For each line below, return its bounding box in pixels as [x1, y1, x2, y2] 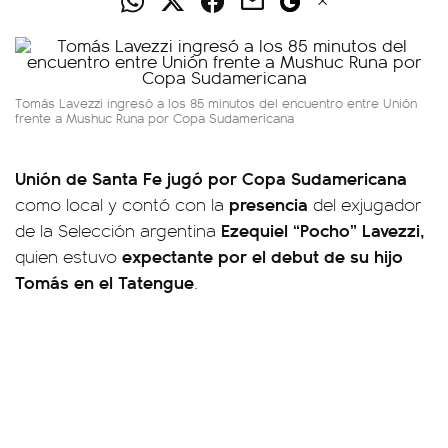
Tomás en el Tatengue [15, 269, 194, 294]
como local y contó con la [15, 192, 229, 216]
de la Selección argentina [15, 218, 216, 242]
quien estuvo [15, 244, 117, 268]
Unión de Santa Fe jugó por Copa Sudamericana [15, 165, 407, 190]
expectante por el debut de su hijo [117, 243, 403, 268]
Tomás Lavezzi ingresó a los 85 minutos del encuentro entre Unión [15, 93, 417, 112]
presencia [229, 191, 313, 216]
